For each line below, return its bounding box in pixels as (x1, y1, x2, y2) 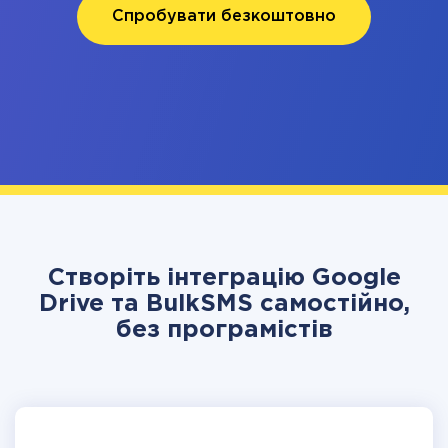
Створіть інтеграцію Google (47, 267, 401, 289)
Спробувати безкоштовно (112, 9, 336, 24)
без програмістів (115, 319, 333, 341)
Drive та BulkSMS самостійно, (38, 293, 410, 315)
